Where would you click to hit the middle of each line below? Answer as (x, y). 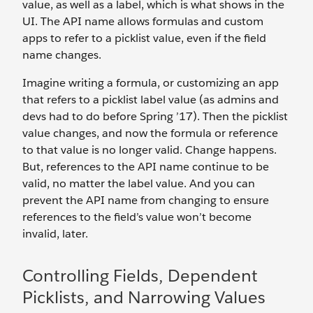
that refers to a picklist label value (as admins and (151, 100)
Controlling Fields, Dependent (140, 276)
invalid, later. (55, 234)
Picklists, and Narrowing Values (144, 298)
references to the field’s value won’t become (137, 217)
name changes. (62, 55)
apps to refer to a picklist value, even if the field (144, 38)
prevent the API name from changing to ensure (146, 201)
